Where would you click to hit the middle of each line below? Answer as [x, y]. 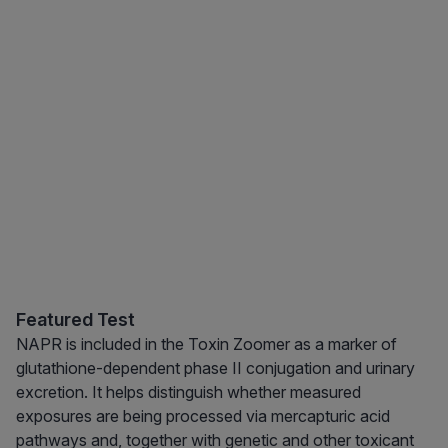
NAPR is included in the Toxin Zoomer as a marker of [206, 344]
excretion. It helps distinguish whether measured [188, 392]
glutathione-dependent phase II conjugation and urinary [215, 368]
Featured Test [75, 320]
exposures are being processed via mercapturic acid [203, 416]
